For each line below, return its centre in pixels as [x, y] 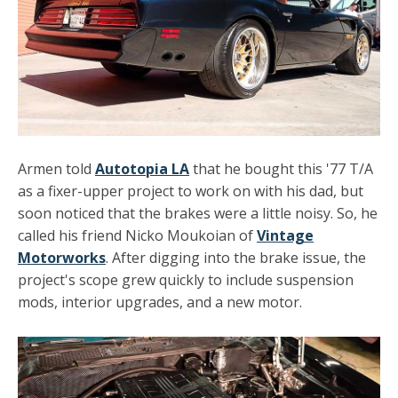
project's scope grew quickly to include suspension [186, 280]
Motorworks [62, 258]
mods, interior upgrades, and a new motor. [160, 302]
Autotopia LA [142, 169]
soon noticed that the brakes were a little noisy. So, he [198, 214]
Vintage [285, 236]
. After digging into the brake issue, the [236, 258]
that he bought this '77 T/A [281, 169]
